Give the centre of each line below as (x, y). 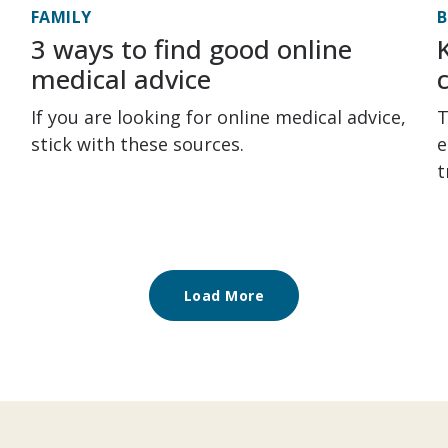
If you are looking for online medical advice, (218, 117)
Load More (224, 295)
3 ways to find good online (191, 49)
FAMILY (61, 17)
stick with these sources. (137, 144)
